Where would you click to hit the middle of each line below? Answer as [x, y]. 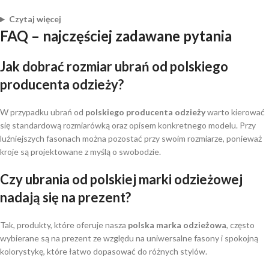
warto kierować [235, 112]
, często [240, 225]
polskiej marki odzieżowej [166, 180]
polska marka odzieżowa [177, 225]
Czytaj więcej [35, 19]
